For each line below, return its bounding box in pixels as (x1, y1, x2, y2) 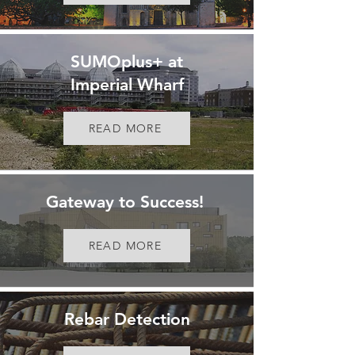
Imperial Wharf (70, 74, 184, 94)
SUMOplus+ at (71, 52, 183, 71)
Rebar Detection (63, 309, 190, 329)
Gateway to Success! (45, 192, 208, 212)
